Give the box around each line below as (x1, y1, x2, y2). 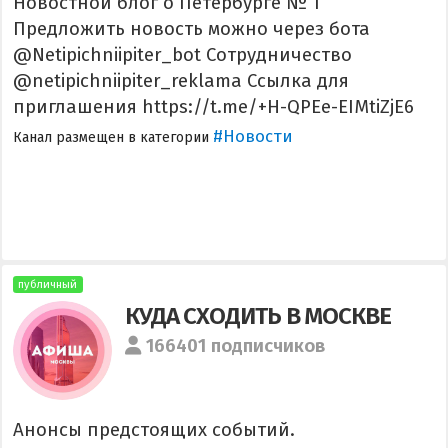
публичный (18, 278, 78, 292)
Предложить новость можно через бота (12, 17, 370, 40)
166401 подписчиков (146, 334, 326, 357)
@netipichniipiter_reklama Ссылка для (12, 69, 349, 92)
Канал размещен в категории (12, 129, 213, 146)
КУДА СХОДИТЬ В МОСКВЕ (124, 300, 391, 330)
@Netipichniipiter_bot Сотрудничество (12, 43, 352, 66)
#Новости (212, 126, 293, 146)
